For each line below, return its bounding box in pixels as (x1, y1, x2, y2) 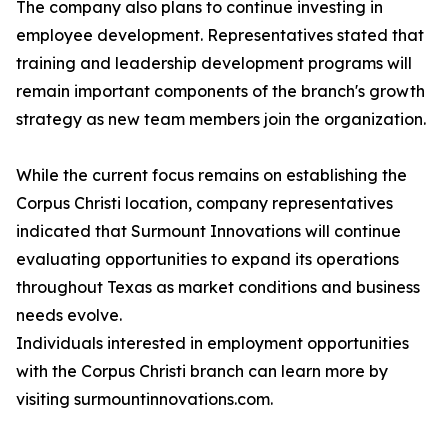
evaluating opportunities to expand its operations (16, 249, 399, 270)
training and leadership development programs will (16, 53, 412, 74)
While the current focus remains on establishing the (16, 165, 407, 186)
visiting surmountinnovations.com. (16, 389, 273, 410)
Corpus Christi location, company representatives (16, 193, 393, 214)
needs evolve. (16, 305, 122, 326)
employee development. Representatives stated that (16, 25, 424, 46)
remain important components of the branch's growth (16, 81, 425, 102)
